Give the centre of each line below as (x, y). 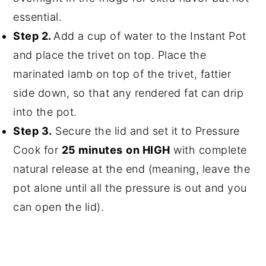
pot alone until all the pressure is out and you (130, 188)
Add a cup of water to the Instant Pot (150, 36)
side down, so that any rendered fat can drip (129, 93)
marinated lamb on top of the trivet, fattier (122, 74)
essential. (38, 17)
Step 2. (34, 36)
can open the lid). (59, 207)
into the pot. (45, 112)
